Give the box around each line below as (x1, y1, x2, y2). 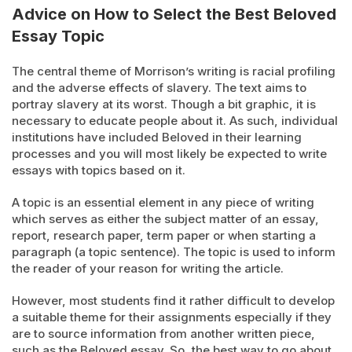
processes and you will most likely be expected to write (12, 146, 327, 161)
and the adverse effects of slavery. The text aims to (12, 80, 306, 95)
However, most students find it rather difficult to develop (12, 293, 335, 308)
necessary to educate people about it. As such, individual (12, 113, 338, 128)
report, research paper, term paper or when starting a (12, 228, 316, 243)
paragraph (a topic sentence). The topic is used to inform (12, 244, 335, 259)
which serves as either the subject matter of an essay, (12, 211, 319, 226)
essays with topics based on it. (12, 163, 185, 178)
